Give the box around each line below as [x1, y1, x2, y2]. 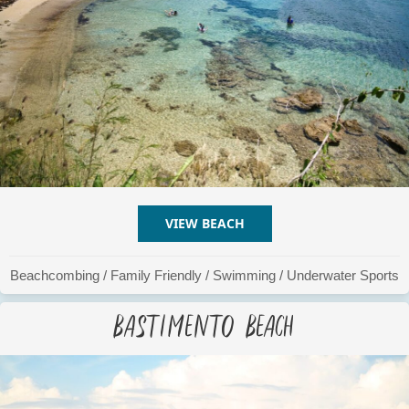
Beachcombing [10, 267, 100, 284]
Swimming [213, 267, 276, 284]
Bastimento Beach [113, 304, 296, 342]
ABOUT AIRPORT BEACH [244, 215, 395, 233]
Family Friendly [110, 267, 202, 284]
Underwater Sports [287, 267, 399, 284]
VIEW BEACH [164, 215, 245, 233]
